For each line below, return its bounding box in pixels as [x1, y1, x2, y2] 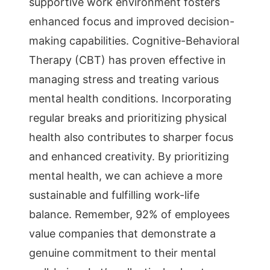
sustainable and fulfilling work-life [29, 189, 199, 201]
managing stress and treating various [29, 73, 219, 86]
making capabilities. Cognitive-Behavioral [29, 34, 239, 47]
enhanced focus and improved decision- [29, 15, 234, 28]
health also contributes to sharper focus [29, 131, 233, 143]
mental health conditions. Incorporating [29, 92, 231, 105]
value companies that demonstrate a [29, 227, 216, 240]
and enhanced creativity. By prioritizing [29, 150, 229, 163]
